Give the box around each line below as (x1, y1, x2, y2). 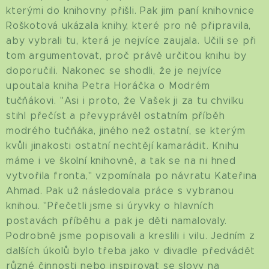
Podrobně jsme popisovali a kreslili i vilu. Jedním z (6, 230, 255, 241)
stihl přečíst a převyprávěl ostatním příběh (6, 110, 225, 121)
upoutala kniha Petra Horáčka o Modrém (6, 80, 210, 91)
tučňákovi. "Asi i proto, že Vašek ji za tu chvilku (6, 95, 244, 106)
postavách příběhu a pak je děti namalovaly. (6, 215, 227, 226)
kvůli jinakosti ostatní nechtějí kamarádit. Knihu (6, 140, 240, 151)
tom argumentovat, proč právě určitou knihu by (6, 50, 247, 61)
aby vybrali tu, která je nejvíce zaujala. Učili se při (6, 35, 257, 46)
